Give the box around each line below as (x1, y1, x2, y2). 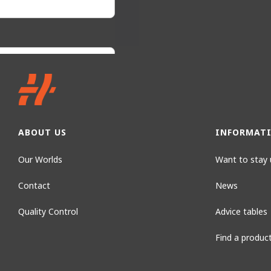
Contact (18, 179, 50, 191)
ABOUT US (18, 126, 67, 138)
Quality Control (18, 205, 78, 217)
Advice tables (215, 205, 267, 217)
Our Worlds (18, 153, 62, 165)
